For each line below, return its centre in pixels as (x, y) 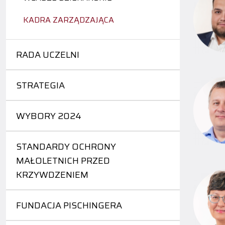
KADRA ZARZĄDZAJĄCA (69, 20)
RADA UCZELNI (48, 55)
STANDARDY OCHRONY (66, 147)
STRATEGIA (40, 86)
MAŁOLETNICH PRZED (63, 161)
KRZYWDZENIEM (52, 175)
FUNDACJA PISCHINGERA (69, 206)
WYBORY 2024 (49, 116)
